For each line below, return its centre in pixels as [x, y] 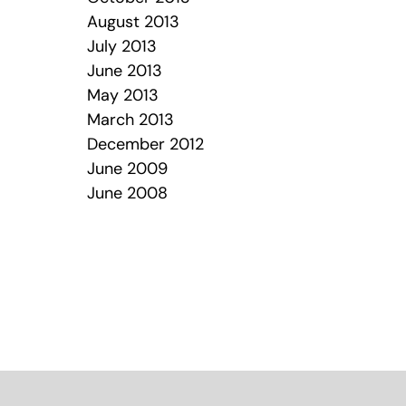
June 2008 [127, 194]
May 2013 [122, 97]
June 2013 [124, 72]
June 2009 [127, 170]
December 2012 [145, 145]
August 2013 [133, 23]
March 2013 [130, 121]
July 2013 [121, 48]
